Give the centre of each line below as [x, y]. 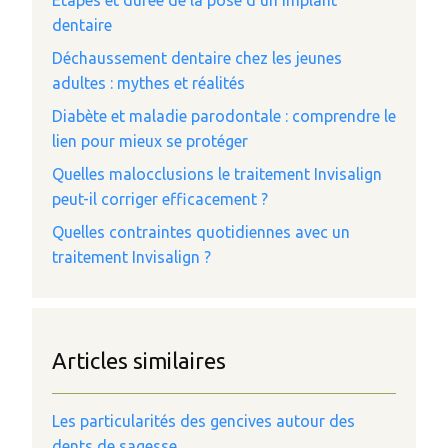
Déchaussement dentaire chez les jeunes [197, 58]
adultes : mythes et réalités [148, 83]
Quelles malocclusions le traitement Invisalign [217, 174]
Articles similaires [139, 360]
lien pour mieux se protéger [150, 141]
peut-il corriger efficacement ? [160, 199]
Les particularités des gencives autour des [203, 421]
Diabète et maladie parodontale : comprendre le [224, 116]
